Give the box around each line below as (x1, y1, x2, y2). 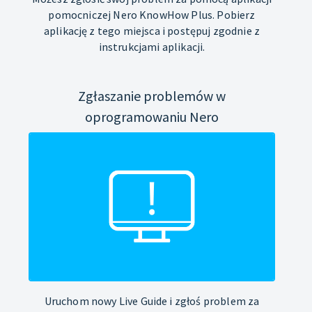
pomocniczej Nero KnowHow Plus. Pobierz (48, 7, 256, 22)
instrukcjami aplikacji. (98, 39, 205, 54)
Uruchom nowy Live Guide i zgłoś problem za (44, 293, 260, 308)
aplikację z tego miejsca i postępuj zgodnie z (43, 23, 260, 38)
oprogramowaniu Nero (85, 107, 219, 125)
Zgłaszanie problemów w (78, 86, 226, 104)
